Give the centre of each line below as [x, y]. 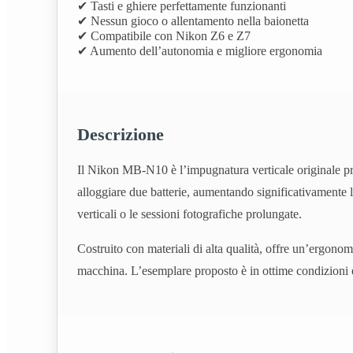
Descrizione [121, 134]
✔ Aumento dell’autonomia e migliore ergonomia [200, 50]
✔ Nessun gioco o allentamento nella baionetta [193, 20]
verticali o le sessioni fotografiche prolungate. [190, 214]
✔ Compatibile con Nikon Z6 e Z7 [164, 35]
